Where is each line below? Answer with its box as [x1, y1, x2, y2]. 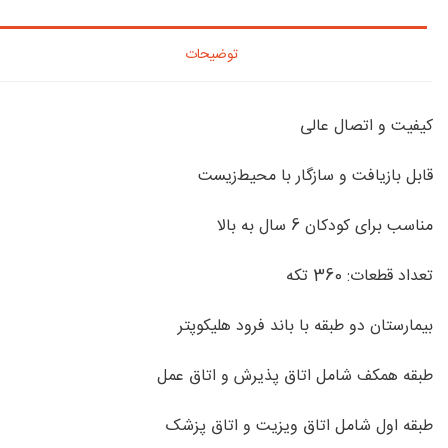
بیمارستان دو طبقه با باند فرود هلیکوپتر [178, 313, 433, 341]
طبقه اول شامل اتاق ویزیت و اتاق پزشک [166, 413, 433, 441]
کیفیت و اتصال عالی [300, 113, 433, 141]
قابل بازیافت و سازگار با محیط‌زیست [198, 163, 433, 191]
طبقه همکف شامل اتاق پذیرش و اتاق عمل [157, 363, 433, 391]
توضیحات [184, 43, 238, 68]
